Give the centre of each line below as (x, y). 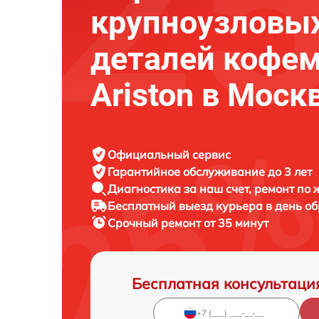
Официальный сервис (169, 155)
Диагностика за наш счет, (181, 189)
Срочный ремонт (156, 223)
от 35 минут (236, 223)
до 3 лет (290, 172)
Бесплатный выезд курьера (187, 206)
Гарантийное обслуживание (188, 172)
